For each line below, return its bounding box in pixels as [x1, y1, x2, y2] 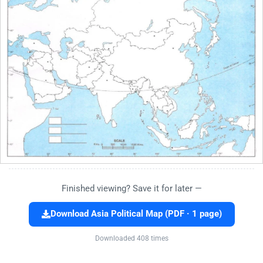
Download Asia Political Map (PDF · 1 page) [50, 209, 222, 220]
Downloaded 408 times [95, 234, 168, 243]
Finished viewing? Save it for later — [61, 183, 202, 194]
